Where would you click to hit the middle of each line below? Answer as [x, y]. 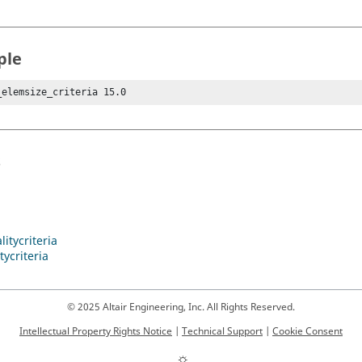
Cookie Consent [307, 332]
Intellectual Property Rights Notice [96, 332]
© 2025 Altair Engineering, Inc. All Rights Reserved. [181, 307]
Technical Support [222, 332]
